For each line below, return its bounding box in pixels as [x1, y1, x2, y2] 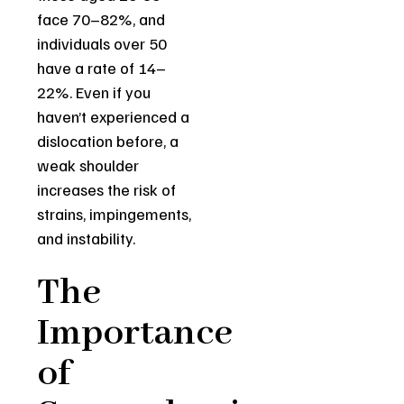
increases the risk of [37, 179, 177, 199]
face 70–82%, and [37, 8, 166, 29]
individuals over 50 [37, 32, 168, 53]
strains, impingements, [37, 203, 192, 224]
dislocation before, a [37, 130, 179, 151]
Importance [37, 308, 234, 357]
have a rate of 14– [37, 57, 167, 78]
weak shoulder [37, 154, 140, 175]
